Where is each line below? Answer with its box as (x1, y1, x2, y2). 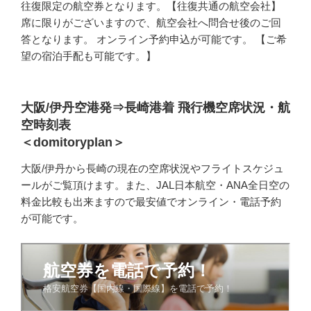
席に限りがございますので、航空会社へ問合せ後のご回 (21, 17, 281, 29)
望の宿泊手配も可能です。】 (21, 50, 156, 62)
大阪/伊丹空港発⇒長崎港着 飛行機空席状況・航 (21, 100, 290, 115)
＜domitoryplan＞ (21, 135, 125, 149)
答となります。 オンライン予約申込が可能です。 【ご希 (21, 33, 287, 46)
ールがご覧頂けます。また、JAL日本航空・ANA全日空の (21, 179, 289, 192)
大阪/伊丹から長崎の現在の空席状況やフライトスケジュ (21, 162, 284, 175)
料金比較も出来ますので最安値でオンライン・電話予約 (21, 196, 281, 208)
